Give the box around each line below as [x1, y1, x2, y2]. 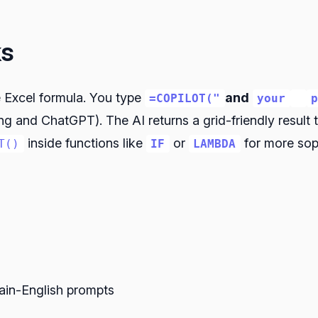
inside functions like [23, 136, 146, 151]
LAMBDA [193, 137, 236, 151]
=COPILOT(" [149, 92, 221, 106]
